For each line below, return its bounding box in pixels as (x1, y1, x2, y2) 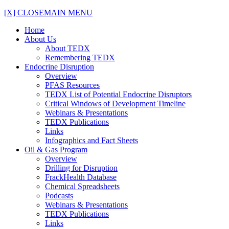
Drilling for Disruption (45, 164, 118, 172)
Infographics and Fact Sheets (45, 136, 138, 145)
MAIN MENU (44, 8, 93, 17)
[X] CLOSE (4, 8, 44, 17)
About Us (25, 35, 56, 43)
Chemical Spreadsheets (45, 182, 120, 191)
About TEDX (45, 44, 90, 53)
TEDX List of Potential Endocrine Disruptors (45, 90, 192, 99)
